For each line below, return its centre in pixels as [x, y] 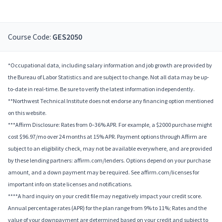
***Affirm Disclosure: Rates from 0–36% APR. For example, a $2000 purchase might [110, 125]
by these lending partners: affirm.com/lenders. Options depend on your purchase [109, 161]
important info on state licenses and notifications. [70, 184]
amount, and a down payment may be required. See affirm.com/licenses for [104, 172]
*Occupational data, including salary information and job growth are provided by [110, 65]
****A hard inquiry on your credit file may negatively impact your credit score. [105, 196]
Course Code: [30, 37]
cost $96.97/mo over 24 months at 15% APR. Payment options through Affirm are [107, 137]
